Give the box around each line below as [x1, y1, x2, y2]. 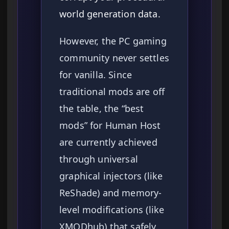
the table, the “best [59, 102, 144, 115]
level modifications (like [59, 203, 165, 216]
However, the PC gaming [59, 35, 167, 48]
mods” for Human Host [59, 119, 161, 132]
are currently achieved [59, 136, 157, 149]
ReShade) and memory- [59, 187, 162, 199]
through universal [59, 153, 138, 166]
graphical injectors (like [59, 170, 163, 182]
